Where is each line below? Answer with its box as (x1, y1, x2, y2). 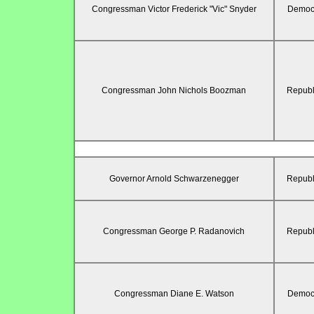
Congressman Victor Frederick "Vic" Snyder (91, 4, 257, 15)
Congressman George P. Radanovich (103, 226, 245, 237)
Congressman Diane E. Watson (114, 289, 234, 299)
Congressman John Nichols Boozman (102, 86, 246, 96)
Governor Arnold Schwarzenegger (109, 174, 239, 184)
